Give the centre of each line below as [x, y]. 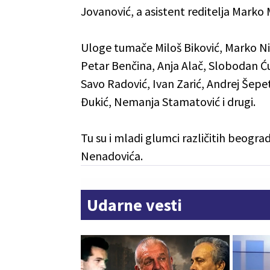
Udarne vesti [134, 205]
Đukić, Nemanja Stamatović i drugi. [168, 101]
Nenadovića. [112, 155]
